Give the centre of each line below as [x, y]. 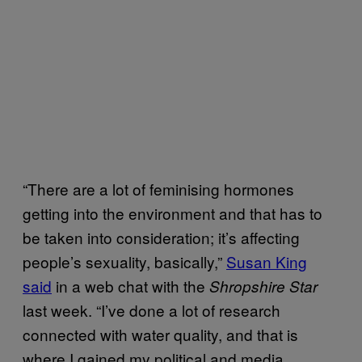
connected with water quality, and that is [160, 334]
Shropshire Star [263, 286]
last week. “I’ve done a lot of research [152, 309]
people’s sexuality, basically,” [124, 261]
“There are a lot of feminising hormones [158, 188]
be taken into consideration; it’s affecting [161, 237]
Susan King [267, 261]
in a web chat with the [130, 285]
